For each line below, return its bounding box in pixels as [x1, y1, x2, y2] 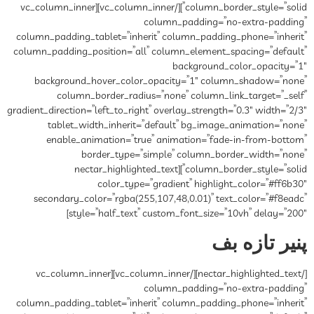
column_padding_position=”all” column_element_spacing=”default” [13, 45, 307, 59]
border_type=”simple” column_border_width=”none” [81, 148, 307, 162]
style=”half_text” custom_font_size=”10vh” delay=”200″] [69, 207, 307, 221]
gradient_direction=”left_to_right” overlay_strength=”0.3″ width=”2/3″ [7, 104, 307, 118]
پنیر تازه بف [212, 232, 307, 254]
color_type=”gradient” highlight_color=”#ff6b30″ [97, 177, 307, 191]
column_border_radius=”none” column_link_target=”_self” [57, 89, 307, 103]
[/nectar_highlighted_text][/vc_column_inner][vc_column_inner [36, 267, 111, 282]
